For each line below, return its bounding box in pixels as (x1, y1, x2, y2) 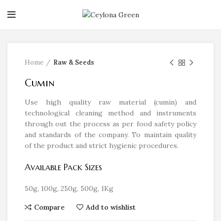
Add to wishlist (86, 203, 136, 212)
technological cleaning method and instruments (25, 109, 196, 117)
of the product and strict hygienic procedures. (25, 141, 179, 150)
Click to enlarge (35, 9, 85, 17)
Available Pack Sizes (25, 161, 102, 173)
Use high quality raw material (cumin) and (25, 98, 196, 107)
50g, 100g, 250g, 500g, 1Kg (25, 184, 113, 193)
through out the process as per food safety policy (25, 119, 196, 128)
